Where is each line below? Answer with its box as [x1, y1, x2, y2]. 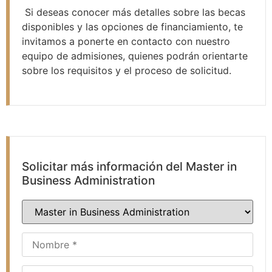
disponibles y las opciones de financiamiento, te [22, 21, 243, 33]
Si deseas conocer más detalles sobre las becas [22, 6, 245, 19]
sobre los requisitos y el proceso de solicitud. [22, 64, 231, 77]
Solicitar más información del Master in [22, 158, 237, 174]
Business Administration [22, 172, 155, 188]
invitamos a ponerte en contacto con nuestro [22, 35, 230, 48]
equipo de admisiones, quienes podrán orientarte [22, 50, 248, 63]
